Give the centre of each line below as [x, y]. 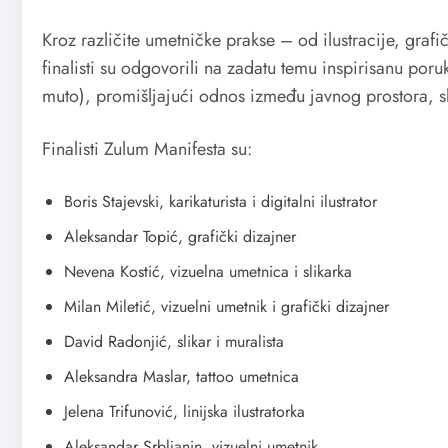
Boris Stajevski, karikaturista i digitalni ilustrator [220, 201]
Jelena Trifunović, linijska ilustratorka [184, 411]
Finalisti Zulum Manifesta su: [147, 149]
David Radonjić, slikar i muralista [174, 341]
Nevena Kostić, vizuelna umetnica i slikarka [208, 271]
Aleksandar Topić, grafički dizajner [180, 236]
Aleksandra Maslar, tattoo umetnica [181, 376]
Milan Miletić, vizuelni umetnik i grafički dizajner [226, 306]
